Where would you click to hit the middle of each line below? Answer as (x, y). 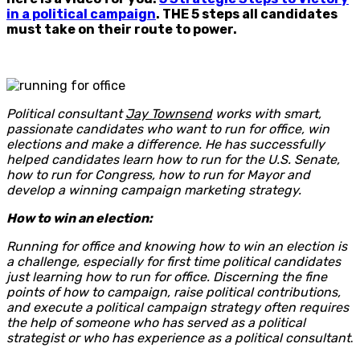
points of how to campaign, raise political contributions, (174, 292)
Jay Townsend (169, 113)
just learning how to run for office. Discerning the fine (167, 276)
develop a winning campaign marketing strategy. (154, 190)
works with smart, (267, 113)
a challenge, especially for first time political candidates (174, 261)
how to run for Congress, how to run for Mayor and (158, 174)
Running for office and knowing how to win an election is (177, 246)
